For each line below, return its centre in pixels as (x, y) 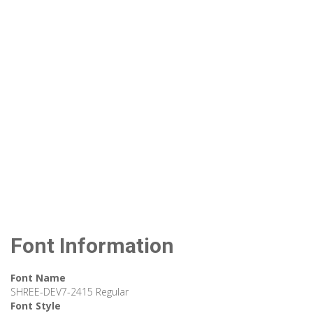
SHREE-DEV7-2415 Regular (70, 292)
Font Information (92, 246)
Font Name (38, 278)
